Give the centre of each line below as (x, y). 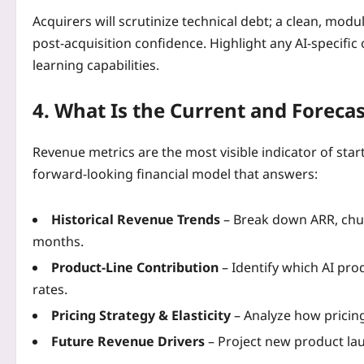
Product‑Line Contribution (135, 267)
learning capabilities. (96, 65)
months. (58, 241)
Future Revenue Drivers (128, 341)
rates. (50, 289)
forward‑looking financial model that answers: (175, 173)
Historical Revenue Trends (136, 219)
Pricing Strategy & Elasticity (141, 315)
